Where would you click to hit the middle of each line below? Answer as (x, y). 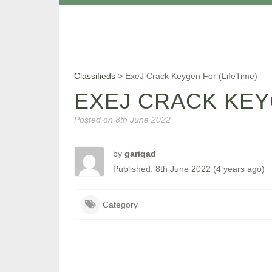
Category (120, 205)
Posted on (93, 120)
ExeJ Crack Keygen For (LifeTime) (191, 76)
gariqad (140, 154)
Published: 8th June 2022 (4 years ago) (189, 169)
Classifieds (95, 76)
